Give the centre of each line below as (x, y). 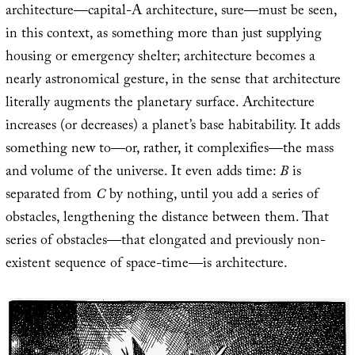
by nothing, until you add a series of (212, 196)
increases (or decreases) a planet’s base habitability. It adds (172, 127)
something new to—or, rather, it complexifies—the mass (169, 150)
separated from (50, 196)
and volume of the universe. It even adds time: (142, 173)
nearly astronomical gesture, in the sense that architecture (173, 81)
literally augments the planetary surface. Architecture (160, 104)
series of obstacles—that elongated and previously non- (165, 242)
